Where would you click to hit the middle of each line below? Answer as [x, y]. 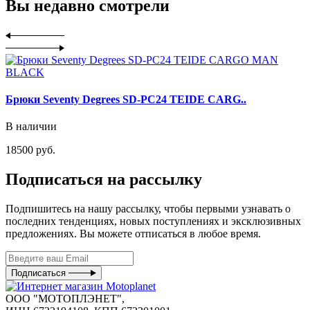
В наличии [31, 127]
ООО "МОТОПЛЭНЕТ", [65, 298]
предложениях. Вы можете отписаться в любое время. [133, 233]
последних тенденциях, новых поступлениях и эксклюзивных [153, 221]
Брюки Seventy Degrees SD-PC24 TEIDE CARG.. [126, 99]
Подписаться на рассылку [104, 179]
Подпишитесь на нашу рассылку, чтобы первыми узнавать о [148, 208]
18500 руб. [30, 150]
